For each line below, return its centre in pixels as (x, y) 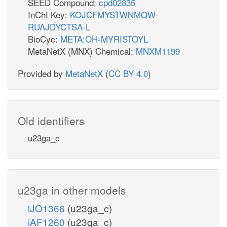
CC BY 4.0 (128, 73)
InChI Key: (49, 14)
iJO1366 (48, 208)
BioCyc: (44, 39)
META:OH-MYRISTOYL (104, 39)
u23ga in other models (72, 190)
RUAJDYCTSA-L (59, 26)
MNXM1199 (158, 51)
